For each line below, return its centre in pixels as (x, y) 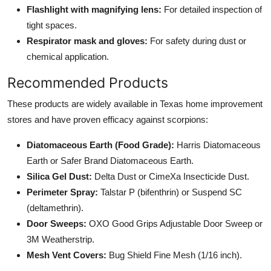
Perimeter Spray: (62, 192)
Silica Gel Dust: (59, 176)
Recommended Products (88, 82)
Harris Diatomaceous (217, 145)
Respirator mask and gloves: (87, 41)
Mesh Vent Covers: (67, 255)
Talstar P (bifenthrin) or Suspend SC (170, 192)
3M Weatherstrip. (60, 239)
